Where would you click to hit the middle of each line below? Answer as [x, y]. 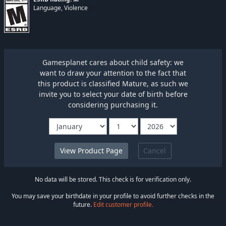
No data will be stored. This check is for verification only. [113, 180]
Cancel [155, 151]
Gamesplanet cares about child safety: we [113, 62]
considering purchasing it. [113, 104]
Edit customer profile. [123, 205]
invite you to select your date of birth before [113, 94]
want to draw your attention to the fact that [113, 73]
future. [83, 205]
